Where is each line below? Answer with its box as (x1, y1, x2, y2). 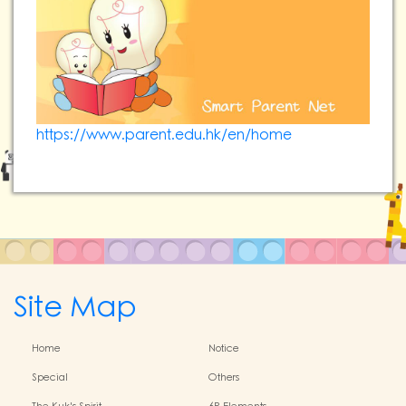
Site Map (14, 287, 137, 329)
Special (32, 371, 68, 386)
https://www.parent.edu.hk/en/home (36, 125, 292, 146)
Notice (208, 342, 240, 357)
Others (208, 371, 240, 386)
